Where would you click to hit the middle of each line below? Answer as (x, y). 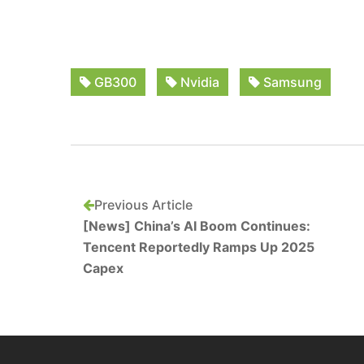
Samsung (291, 82)
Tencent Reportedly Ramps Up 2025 (199, 247)
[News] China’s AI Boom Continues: (197, 226)
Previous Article (143, 205)
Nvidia (198, 82)
